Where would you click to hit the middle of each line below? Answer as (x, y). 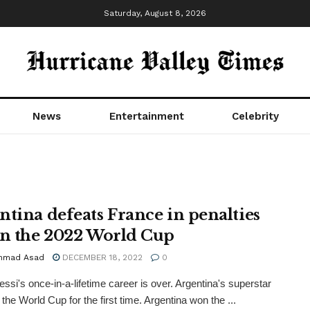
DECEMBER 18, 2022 (101, 257)
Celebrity (256, 116)
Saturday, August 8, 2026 (155, 13)
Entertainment (146, 116)
